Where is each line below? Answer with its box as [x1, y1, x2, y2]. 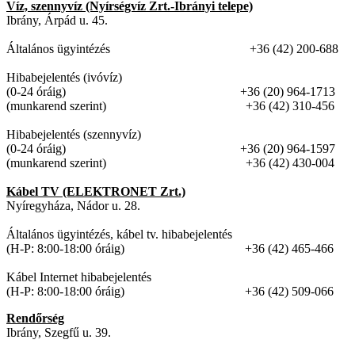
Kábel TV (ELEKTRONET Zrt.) [6, 185, 185, 199]
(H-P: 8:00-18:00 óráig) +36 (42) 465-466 [6, 242, 334, 256]
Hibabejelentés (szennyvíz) [6, 128, 141, 142]
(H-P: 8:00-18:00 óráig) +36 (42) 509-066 [6, 284, 334, 299]
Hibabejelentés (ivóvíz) [6, 71, 122, 85]
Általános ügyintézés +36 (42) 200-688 [6, 42, 338, 56]
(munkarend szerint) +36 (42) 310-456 [6, 99, 334, 113]
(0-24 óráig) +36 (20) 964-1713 [6, 85, 335, 99]
